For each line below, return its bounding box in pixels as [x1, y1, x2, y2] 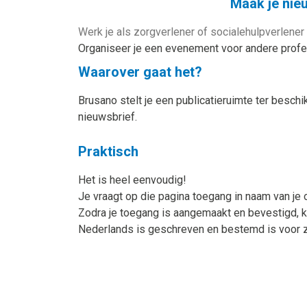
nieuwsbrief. [78, 110, 137, 123]
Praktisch [78, 143, 138, 160]
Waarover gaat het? [78, 63, 202, 80]
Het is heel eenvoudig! [78, 173, 186, 186]
